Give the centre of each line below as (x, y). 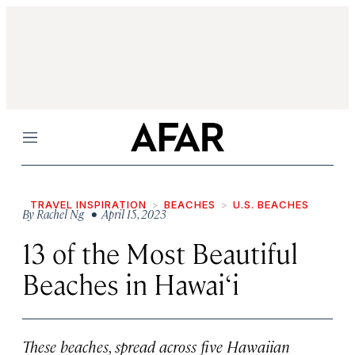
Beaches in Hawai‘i (131, 283)
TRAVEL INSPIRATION (88, 204)
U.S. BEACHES (271, 204)
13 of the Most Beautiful (160, 252)
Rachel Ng (60, 214)
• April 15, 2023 (126, 214)
